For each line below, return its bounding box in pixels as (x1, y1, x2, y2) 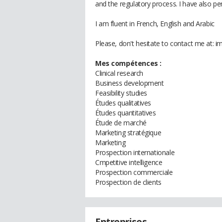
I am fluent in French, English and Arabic (95, 19, 215, 28)
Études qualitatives (95, 98, 152, 108)
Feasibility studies (95, 88, 148, 98)
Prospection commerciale (95, 167, 173, 177)
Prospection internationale (95, 148, 175, 157)
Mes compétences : (95, 58, 162, 68)
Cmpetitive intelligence (95, 158, 163, 167)
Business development (95, 78, 164, 88)
